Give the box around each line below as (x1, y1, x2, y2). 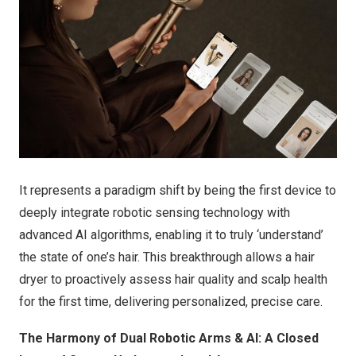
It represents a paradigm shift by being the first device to (19, 183, 336, 199)
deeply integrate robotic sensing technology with (19, 205, 290, 221)
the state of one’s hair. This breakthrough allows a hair (19, 250, 315, 265)
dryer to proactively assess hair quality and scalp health (19, 272, 327, 288)
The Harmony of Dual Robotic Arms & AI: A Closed (19, 331, 319, 346)
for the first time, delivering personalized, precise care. (19, 294, 323, 310)
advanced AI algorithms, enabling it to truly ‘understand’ (19, 227, 323, 243)
